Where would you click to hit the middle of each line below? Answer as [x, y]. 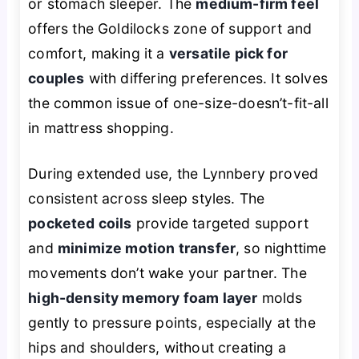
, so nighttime [281, 248]
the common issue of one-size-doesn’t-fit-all [178, 103]
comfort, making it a [99, 53]
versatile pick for [228, 53]
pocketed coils [80, 224]
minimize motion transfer [147, 248]
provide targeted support [220, 224]
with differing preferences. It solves [206, 78]
